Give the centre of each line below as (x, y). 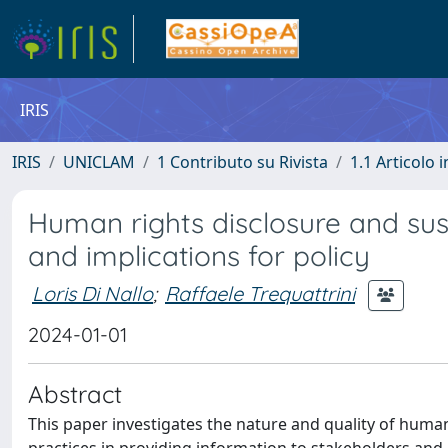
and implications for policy (199, 255)
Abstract (75, 394)
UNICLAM (99, 162)
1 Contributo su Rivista (242, 162)
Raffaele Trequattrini (260, 293)
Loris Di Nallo (92, 293)
